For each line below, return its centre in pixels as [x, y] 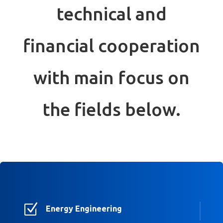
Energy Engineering [84, 208]
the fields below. [111, 110]
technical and [111, 14]
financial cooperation [111, 46]
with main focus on [111, 78]
